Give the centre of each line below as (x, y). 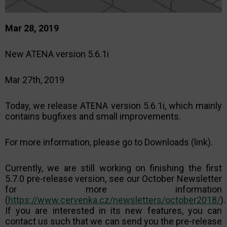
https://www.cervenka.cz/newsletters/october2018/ (114, 200)
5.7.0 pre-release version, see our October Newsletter (113, 179)
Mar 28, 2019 (32, 28)
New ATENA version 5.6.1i (57, 54)
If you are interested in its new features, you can (113, 211)
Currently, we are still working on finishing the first (113, 168)
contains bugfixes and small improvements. (93, 116)
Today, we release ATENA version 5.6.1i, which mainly (113, 106)
